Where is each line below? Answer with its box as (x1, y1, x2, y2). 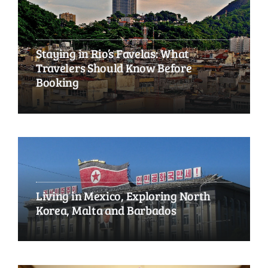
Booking (35, 74, 79, 91)
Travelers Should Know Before (35, 59, 192, 77)
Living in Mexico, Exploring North (35, 187, 211, 205)
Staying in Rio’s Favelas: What (35, 45, 189, 62)
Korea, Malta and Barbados (35, 202, 176, 219)
